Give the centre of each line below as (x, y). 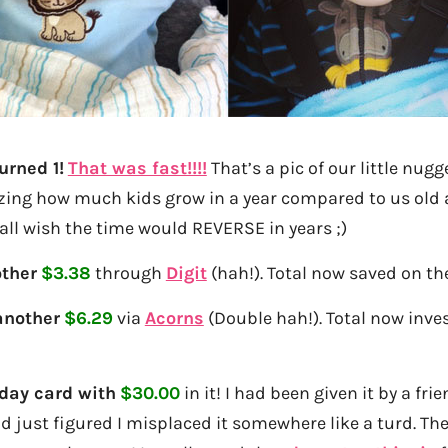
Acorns (174, 317)
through (128, 272)
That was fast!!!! (137, 167)
